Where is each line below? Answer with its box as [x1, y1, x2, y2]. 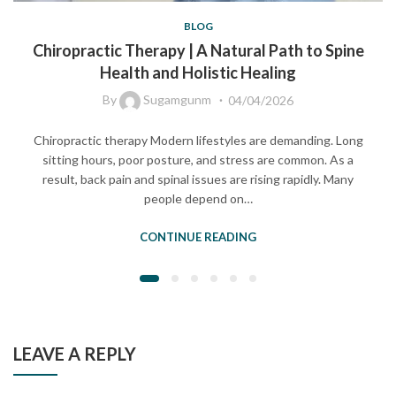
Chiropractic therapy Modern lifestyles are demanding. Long [33, 132, 363, 148]
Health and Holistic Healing [100, 63, 296, 83]
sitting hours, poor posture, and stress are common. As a [42, 151, 354, 167]
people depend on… [143, 190, 253, 206]
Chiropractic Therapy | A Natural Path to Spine [32, 41, 364, 61]
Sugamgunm [143, 92, 211, 108]
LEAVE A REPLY [13, 343, 136, 365]
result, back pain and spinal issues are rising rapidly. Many [42, 171, 354, 187]
